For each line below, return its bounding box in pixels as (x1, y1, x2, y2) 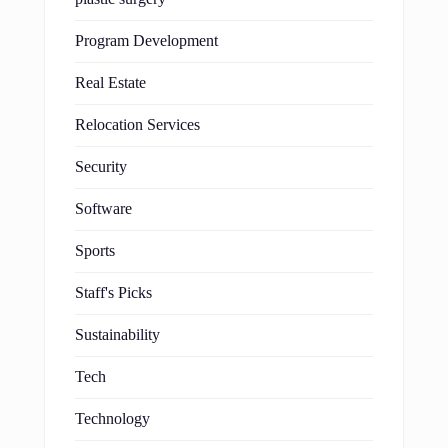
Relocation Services (75, 115, 200, 134)
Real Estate (75, 73, 146, 92)
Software (75, 199, 132, 218)
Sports (75, 241, 115, 260)
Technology (75, 409, 150, 428)
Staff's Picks (75, 283, 152, 302)
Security (75, 157, 127, 176)
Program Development (75, 31, 218, 50)
